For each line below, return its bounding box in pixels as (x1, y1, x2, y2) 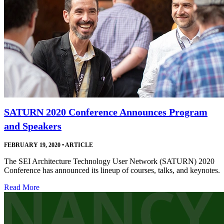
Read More (4, 183, 39, 192)
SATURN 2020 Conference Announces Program (4, 106, 207, 118)
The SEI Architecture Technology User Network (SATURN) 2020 (4, 157, 214, 166)
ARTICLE (64, 141, 93, 149)
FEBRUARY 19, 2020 (4, 141, 60, 149)
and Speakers (4, 120, 61, 132)
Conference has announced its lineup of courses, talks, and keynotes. (4, 166, 220, 175)
